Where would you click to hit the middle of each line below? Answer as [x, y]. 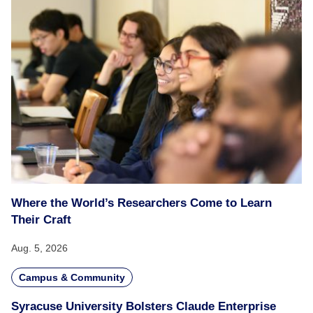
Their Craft [41, 220]
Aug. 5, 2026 [39, 248]
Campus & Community [72, 277]
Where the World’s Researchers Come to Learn [141, 203]
